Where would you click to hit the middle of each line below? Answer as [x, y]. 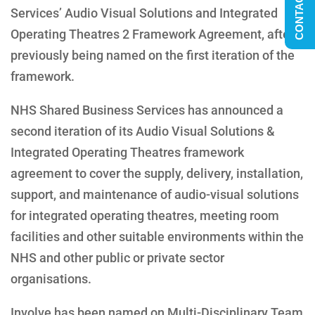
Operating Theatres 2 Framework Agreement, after [152, 34]
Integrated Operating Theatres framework [127, 152]
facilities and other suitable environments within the [157, 236]
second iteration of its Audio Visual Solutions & [143, 131]
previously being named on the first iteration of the [153, 55]
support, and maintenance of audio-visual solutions [155, 194]
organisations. [51, 278]
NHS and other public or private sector [117, 257]
